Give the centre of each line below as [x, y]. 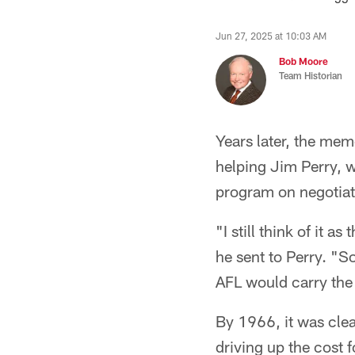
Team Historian [311, 75]
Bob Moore [303, 61]
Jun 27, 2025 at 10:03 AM [271, 36]
